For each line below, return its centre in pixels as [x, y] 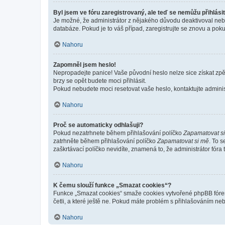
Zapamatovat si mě [183, 141]
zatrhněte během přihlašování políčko [105, 141]
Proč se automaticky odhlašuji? [98, 125]
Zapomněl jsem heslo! [85, 65]
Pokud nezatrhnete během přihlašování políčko [118, 133]
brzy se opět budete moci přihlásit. [100, 81]
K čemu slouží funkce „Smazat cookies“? [112, 185]
